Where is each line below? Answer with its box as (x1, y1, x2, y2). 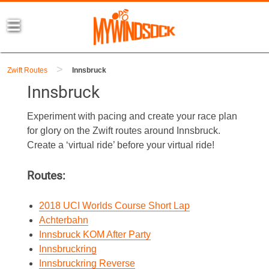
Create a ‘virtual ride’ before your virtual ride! (26, 140, 214, 150)
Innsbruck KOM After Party (38, 229, 151, 240)
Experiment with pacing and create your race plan (26, 111, 237, 121)
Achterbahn (38, 215, 88, 225)
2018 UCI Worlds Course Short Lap (38, 201, 190, 211)
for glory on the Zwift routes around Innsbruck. (26, 125, 220, 136)
